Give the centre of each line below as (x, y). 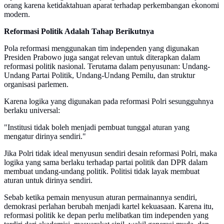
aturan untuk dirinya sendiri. (48, 180)
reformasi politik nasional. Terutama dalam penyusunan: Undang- (107, 66)
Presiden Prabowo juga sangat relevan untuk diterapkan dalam (102, 57)
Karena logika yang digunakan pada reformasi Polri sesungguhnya (109, 101)
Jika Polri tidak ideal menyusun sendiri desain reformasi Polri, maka (110, 153)
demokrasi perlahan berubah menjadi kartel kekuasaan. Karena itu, (109, 206)
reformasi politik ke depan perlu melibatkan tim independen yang (106, 215)
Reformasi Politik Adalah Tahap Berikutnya (79, 31)
